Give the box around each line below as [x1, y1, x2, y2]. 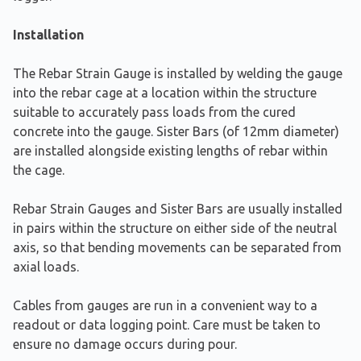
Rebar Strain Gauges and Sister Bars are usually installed [13, 201, 342, 216]
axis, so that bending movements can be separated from [13, 239, 342, 255]
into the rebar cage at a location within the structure [13, 85, 317, 100]
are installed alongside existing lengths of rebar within [13, 143, 328, 158]
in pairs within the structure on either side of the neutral [13, 220, 337, 235]
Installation [13, 27, 84, 42]
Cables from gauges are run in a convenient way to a [13, 297, 317, 313]
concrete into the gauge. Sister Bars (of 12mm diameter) [13, 123, 339, 139]
